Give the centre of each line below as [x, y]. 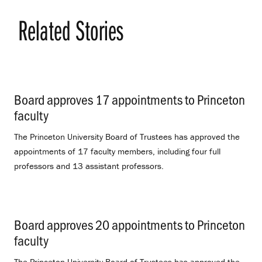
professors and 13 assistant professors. [89, 166]
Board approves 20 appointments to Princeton [130, 224]
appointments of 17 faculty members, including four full [117, 151]
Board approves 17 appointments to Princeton [130, 99]
